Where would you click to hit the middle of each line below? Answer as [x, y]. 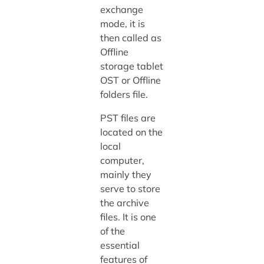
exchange [121, 10]
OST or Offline [130, 80]
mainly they [126, 175]
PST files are [128, 118]
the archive [124, 203]
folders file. [124, 95]
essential [120, 245]
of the [112, 231]
